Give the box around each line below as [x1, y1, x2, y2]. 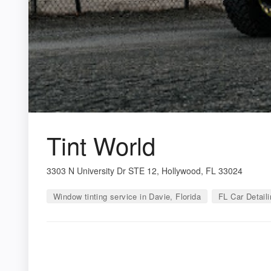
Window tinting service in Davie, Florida [53, 190, 201, 202]
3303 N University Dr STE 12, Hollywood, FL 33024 [47, 164, 243, 177]
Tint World [47, 127, 155, 162]
